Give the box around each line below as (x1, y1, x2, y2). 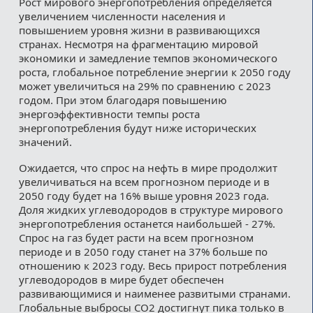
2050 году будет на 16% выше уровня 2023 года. (18, 188, 269, 203)
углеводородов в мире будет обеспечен (18, 272, 224, 286)
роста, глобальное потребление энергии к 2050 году (18, 64, 291, 79)
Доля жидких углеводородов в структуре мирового (18, 202, 283, 217)
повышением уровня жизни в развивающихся (18, 22, 260, 37)
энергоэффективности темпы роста (18, 106, 200, 121)
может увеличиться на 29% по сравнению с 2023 (18, 78, 271, 93)
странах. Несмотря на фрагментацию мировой (18, 36, 259, 51)
